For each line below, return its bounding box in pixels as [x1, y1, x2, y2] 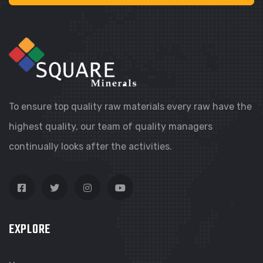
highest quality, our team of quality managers [9, 120, 213, 132]
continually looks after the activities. [9, 140, 172, 152]
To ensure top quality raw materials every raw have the [9, 100, 252, 112]
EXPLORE [9, 219, 51, 240]
